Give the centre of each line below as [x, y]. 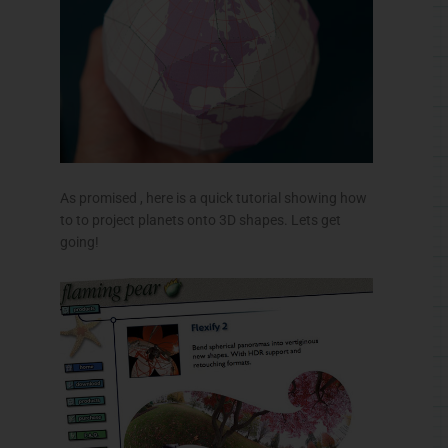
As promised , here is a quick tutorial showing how [213, 197]
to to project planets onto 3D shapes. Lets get [200, 219]
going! [79, 241]
